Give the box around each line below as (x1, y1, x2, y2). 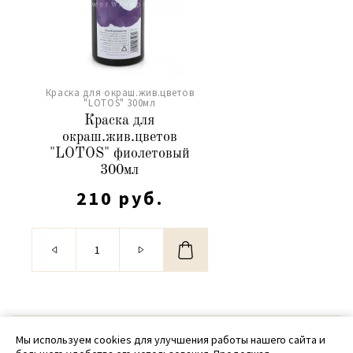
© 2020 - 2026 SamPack (121, 330, 232, 344)
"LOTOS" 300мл (84, 95, 156, 110)
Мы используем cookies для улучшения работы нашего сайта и (16, 333, 325, 347)
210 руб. (76, 185, 164, 210)
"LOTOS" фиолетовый (49, 146, 190, 161)
